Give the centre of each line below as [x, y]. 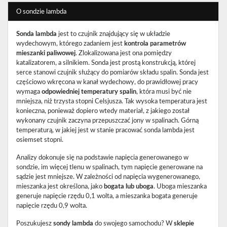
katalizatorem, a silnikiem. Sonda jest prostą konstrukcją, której [106, 63]
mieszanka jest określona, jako [60, 187]
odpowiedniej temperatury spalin [89, 92]
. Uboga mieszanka [180, 187]
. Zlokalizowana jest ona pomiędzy [124, 53]
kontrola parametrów [155, 44]
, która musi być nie [164, 92]
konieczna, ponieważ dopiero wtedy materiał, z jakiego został [103, 111]
